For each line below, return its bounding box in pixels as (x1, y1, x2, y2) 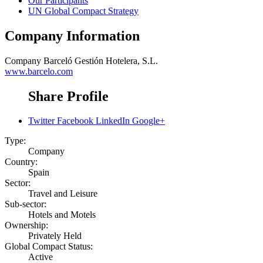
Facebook (57, 116, 93, 126)
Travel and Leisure (28, 188, 97, 199)
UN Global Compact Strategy (28, 5, 139, 16)
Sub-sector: (5, 199, 46, 210)
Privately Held (28, 231, 82, 241)
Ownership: (5, 220, 48, 231)
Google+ (132, 116, 165, 126)
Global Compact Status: (5, 241, 93, 252)
